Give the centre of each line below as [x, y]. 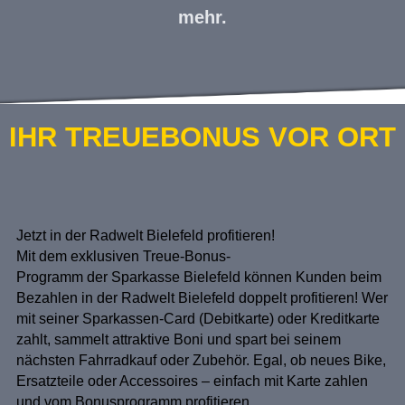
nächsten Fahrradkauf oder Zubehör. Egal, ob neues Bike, [201, 360]
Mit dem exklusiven [78, 256]
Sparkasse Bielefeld [176, 277]
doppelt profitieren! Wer [313, 297]
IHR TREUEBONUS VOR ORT [202, 137]
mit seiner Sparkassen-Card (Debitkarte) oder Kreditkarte [198, 318]
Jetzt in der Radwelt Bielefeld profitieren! [146, 235]
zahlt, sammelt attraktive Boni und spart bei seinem [179, 339]
